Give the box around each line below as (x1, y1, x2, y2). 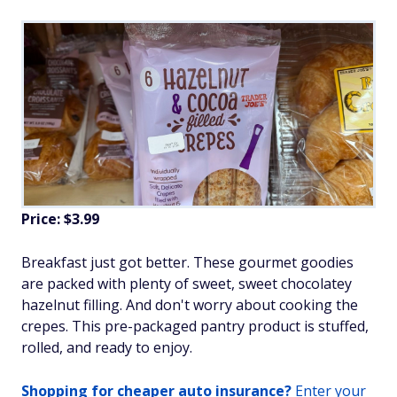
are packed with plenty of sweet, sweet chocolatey (21, 274, 352, 294)
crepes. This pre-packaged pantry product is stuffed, (21, 316, 369, 337)
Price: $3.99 (21, 209, 99, 230)
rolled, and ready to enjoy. (21, 338, 192, 358)
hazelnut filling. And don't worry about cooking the (21, 295, 358, 315)
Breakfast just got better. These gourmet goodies (21, 253, 354, 273)
